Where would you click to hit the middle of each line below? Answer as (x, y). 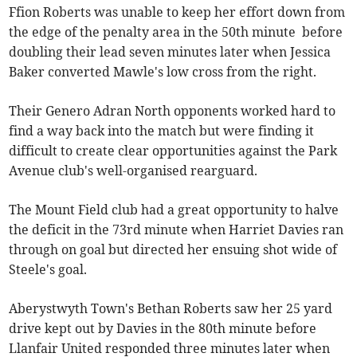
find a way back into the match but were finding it (162, 130)
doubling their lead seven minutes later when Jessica (170, 51)
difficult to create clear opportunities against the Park (173, 150)
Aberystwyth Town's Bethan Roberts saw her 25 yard (171, 308)
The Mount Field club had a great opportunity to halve (174, 209)
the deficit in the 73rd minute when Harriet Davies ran (177, 229)
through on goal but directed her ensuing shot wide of (173, 249)
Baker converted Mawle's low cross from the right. (163, 71)
